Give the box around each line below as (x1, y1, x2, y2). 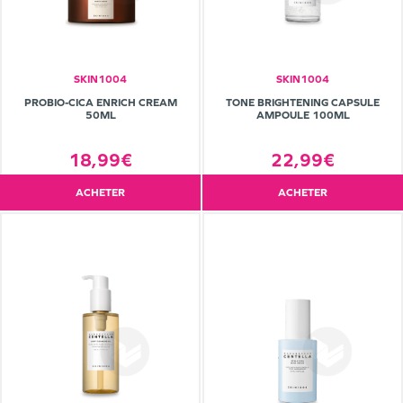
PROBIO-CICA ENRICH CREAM (23, 96, 177, 110)
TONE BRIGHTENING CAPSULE (226, 96, 380, 110)
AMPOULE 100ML (255, 109, 350, 122)
